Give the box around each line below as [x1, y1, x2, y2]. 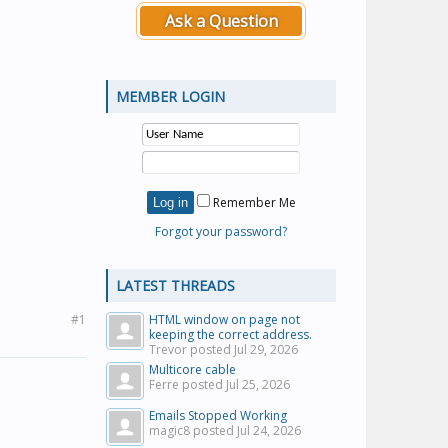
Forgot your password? [155, 223, 287, 240]
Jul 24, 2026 [237, 422, 301, 439]
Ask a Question [164, 10, 278, 32]
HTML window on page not [149, 311, 300, 328]
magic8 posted [149, 422, 237, 439]
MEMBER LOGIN [116, 87, 225, 106]
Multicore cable [149, 361, 236, 378]
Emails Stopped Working [149, 407, 287, 424]
